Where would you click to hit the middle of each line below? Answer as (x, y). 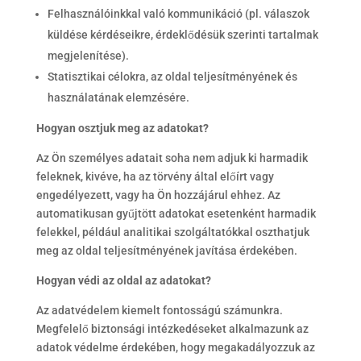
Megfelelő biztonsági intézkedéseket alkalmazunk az (172, 329)
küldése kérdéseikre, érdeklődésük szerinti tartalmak (183, 35)
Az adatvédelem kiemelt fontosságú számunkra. (159, 311)
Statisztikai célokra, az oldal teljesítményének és (172, 77)
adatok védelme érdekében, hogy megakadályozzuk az (175, 348)
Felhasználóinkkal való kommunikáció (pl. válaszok (178, 14)
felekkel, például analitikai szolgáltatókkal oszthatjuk (172, 232)
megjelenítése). (88, 56)
